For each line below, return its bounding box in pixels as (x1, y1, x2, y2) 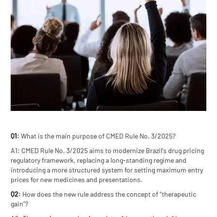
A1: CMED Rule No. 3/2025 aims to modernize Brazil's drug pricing (11, 146, 204, 155)
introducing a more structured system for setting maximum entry (11, 165, 203, 174)
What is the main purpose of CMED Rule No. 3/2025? (19, 131, 176, 140)
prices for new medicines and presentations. (11, 175, 143, 184)
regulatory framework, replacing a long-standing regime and (11, 155, 187, 164)
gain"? (11, 199, 29, 208)
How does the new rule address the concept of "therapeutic (21, 189, 197, 198)
